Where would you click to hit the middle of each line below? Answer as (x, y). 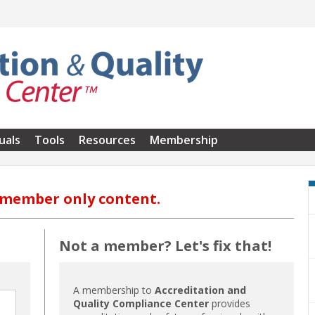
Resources (107, 140)
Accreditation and (201, 290)
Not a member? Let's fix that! (166, 245)
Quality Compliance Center (141, 303)
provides (230, 303)
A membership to (114, 290)
